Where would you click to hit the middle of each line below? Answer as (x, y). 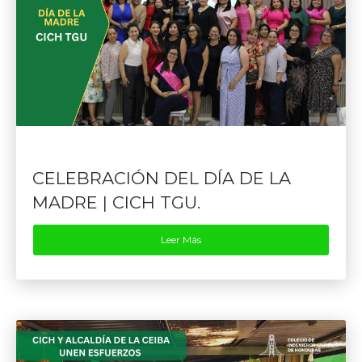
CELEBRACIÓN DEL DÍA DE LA (162, 179)
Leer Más (181, 240)
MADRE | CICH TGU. (116, 203)
